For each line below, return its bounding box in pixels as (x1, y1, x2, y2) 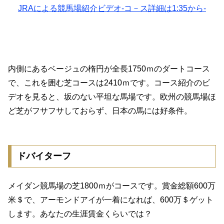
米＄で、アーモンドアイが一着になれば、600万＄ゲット (8, 195, 213, 204)
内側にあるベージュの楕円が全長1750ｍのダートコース (8, 64, 210, 73)
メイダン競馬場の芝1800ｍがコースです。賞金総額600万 (8, 181, 215, 190)
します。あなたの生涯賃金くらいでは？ (8, 209, 152, 218)
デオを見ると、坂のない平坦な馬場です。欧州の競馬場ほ (8, 92, 216, 101)
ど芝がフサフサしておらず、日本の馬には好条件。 (8, 106, 192, 115)
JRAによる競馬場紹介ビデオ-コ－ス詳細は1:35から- (18, 4, 206, 13)
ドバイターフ (16, 151, 71, 161)
